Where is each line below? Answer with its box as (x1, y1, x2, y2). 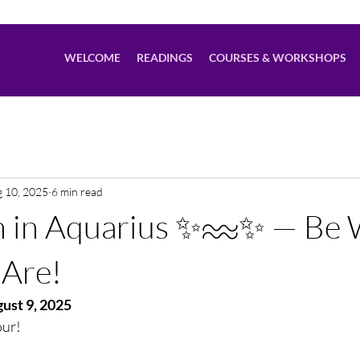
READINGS (137, 51, 193, 64)
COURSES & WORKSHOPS (209, 51, 346, 64)
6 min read (51, 184, 103, 198)
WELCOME (64, 51, 121, 64)
